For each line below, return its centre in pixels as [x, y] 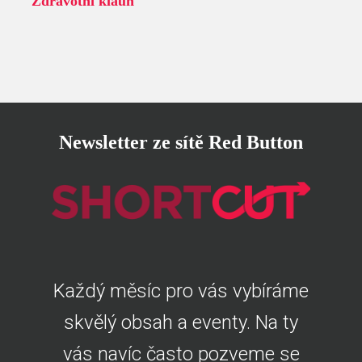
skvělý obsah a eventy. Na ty [181, 322]
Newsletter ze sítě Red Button [181, 143]
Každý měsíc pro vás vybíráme [181, 290]
